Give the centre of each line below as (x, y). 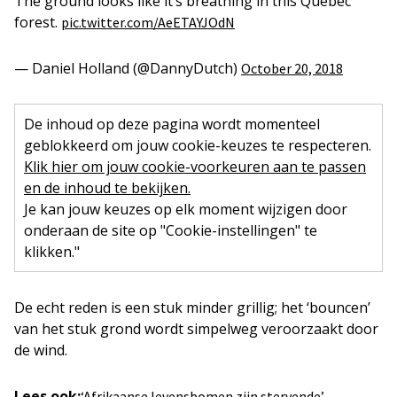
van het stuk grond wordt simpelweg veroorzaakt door (196, 329)
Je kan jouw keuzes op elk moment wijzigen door (186, 209)
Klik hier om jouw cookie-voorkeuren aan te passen (195, 167)
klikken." (52, 252)
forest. (38, 22)
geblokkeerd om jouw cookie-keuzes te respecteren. (198, 145)
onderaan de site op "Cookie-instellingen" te (171, 230)
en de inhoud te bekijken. (107, 188)
